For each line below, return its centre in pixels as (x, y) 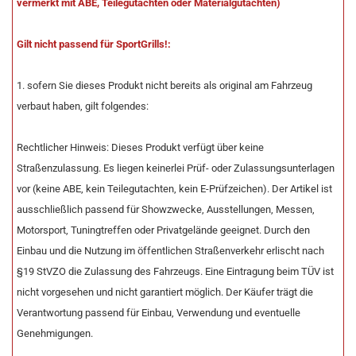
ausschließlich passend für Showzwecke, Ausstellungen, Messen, (166, 209)
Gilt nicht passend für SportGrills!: (94, 44)
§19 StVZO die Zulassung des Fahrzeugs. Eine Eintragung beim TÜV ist (175, 271)
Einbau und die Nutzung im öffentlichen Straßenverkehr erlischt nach (170, 251)
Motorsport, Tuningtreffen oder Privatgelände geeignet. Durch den (163, 230)
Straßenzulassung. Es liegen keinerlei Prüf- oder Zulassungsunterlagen (176, 168)
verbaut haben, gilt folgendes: (83, 106)
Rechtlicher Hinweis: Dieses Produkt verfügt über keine (140, 147)
